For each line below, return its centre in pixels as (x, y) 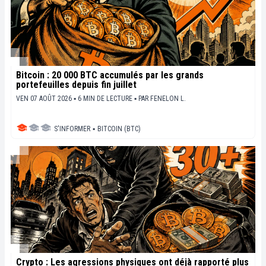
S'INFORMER (72, 129)
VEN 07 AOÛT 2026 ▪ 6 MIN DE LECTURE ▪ (77, 99)
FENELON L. (168, 99)
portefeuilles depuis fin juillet (76, 85)
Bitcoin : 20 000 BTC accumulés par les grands (110, 75)
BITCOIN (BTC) (119, 129)
